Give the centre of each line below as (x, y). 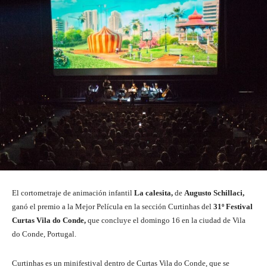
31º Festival (232, 206)
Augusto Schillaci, (214, 193)
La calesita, (153, 193)
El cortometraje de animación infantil (73, 193)
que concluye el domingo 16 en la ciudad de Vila (167, 220)
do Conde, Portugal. (46, 234)
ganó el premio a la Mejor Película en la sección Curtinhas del (112, 206)
